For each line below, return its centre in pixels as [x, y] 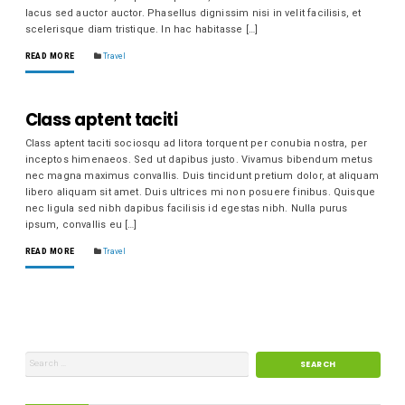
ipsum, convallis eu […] [81, 224]
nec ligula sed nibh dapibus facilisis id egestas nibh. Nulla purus [186, 208]
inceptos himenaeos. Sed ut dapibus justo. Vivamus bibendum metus [198, 159]
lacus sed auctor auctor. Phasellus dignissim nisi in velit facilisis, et [193, 13]
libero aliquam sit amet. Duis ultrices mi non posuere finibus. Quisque [200, 192]
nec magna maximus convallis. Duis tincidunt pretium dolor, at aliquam [202, 175]
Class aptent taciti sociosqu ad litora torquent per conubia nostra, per [196, 143]
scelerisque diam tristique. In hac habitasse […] [141, 29]
